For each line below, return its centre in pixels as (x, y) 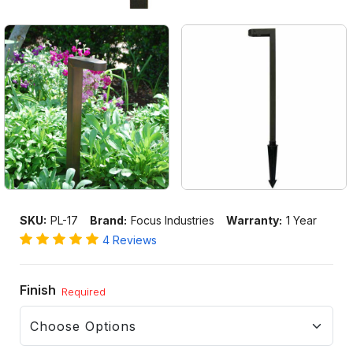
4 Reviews (130, 240)
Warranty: (254, 221)
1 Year (301, 221)
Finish (39, 290)
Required (84, 292)
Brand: (108, 221)
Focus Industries (173, 221)
